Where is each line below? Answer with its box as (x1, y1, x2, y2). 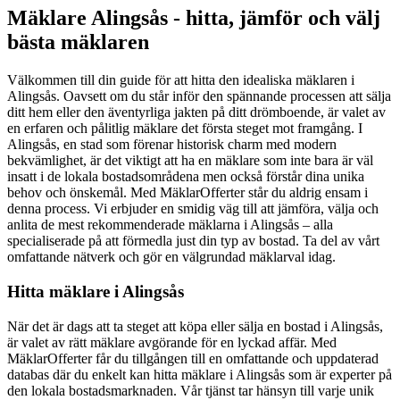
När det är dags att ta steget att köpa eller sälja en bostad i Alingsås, (7, 318, 383, 334)
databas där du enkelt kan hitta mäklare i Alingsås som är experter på (7, 366, 392, 382)
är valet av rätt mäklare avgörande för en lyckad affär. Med (7, 334, 337, 350)
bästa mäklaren (7, 30, 149, 54)
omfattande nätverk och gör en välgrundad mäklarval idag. (7, 249, 336, 265)
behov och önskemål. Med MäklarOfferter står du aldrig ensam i (7, 185, 368, 201)
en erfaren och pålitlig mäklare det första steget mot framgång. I (7, 121, 362, 137)
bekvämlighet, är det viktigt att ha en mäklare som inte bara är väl (7, 153, 373, 169)
